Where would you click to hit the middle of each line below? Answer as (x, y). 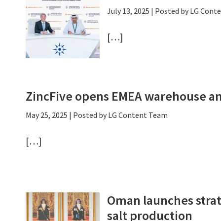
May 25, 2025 (47, 115)
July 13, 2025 (128, 11)
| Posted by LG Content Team (118, 115)
